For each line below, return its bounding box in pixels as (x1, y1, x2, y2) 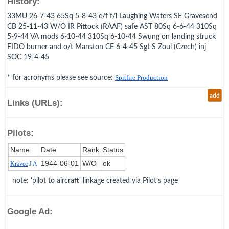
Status (103, 146, 123, 154)
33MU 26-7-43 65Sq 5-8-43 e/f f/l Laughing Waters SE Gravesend (7, 12, 217, 20)
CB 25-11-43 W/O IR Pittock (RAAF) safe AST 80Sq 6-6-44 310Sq (7, 22, 217, 30)
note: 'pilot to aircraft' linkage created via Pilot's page (12, 177, 178, 185)
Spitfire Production (115, 74, 168, 81)
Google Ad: (7, 206, 53, 216)
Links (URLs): (7, 98, 63, 108)
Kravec (10, 160, 28, 167)
